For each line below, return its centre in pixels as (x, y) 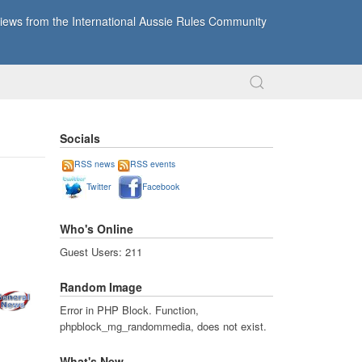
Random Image (101, 286)
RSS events (153, 164)
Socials (80, 138)
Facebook (161, 187)
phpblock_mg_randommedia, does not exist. (163, 326)
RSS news (95, 164)
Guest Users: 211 (101, 252)
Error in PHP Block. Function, (129, 310)
